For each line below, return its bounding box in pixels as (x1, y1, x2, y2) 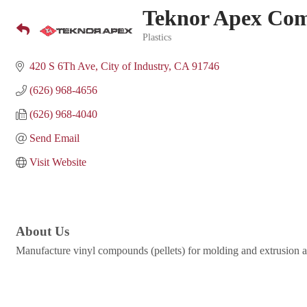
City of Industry (101, 60, 169, 72)
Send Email (29, 132, 79, 144)
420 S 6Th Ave (29, 60, 95, 72)
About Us (16, 224, 69, 239)
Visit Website (29, 156, 86, 168)
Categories (142, 42, 184, 52)
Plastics (143, 32, 171, 42)
